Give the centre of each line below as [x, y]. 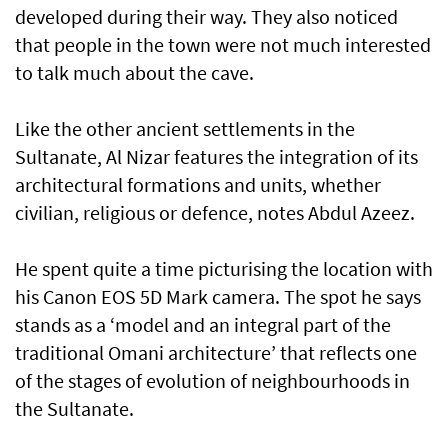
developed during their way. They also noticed [206, 17]
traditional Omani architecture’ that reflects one [216, 353]
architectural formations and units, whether [198, 185]
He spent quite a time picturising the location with [224, 269]
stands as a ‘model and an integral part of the [203, 325]
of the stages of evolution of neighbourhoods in [212, 381]
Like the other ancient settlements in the [185, 129]
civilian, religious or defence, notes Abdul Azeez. [215, 213]
